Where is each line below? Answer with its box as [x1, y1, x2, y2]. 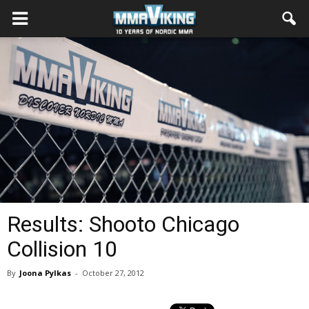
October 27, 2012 [82, 268, 144, 278]
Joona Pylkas [19, 268, 71, 278]
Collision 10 [7, 236, 117, 262]
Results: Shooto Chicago [7, 211, 239, 237]
